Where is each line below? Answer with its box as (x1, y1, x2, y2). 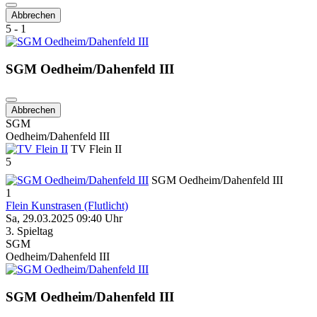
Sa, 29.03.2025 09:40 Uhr (6, 212, 122, 225)
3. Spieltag (6, 225, 53, 238)
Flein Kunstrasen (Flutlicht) (6, 200, 128, 212)
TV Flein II (68, 143, 122, 156)
